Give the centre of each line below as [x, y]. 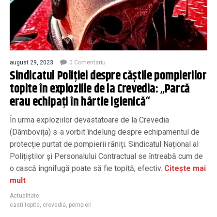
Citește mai [184, 168]
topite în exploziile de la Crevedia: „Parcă [100, 89]
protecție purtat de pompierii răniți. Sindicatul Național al [104, 144]
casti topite [25, 205]
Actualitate [24, 195]
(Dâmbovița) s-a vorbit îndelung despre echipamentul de [105, 132]
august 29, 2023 [31, 62]
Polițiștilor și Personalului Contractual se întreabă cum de [106, 156]
